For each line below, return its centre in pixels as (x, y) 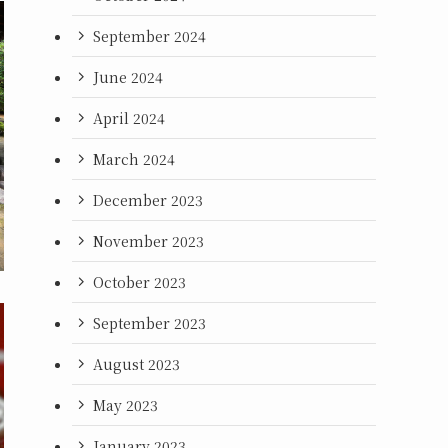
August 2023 (136, 363)
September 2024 (149, 35)
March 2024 (134, 158)
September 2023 (149, 322)
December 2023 (148, 199)
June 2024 (128, 76)
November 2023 (148, 240)
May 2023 (125, 404)
